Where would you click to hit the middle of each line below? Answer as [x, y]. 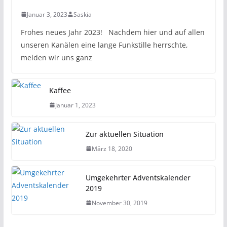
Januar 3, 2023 [47, 14]
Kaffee [60, 90]
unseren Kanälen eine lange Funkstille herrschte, [104, 45]
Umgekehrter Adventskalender [138, 177]
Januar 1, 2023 [75, 105]
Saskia [82, 14]
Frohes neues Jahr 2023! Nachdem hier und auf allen [112, 32]
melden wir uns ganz [56, 57]
